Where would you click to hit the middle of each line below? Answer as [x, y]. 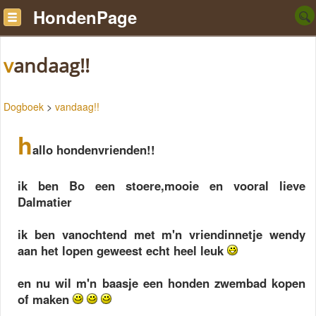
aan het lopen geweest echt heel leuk [122, 250]
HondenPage [85, 17]
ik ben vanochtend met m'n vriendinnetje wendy [162, 234]
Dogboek [24, 107]
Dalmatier [45, 202]
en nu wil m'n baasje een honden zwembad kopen [162, 283]
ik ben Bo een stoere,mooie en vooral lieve [162, 186]
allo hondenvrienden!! [94, 150]
